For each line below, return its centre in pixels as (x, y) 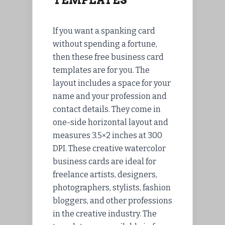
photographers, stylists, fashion (112, 188)
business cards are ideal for (104, 162)
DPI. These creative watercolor (109, 149)
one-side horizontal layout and (110, 123)
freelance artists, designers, (105, 175)
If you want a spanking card (104, 31)
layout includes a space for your (112, 83)
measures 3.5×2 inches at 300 (107, 136)
